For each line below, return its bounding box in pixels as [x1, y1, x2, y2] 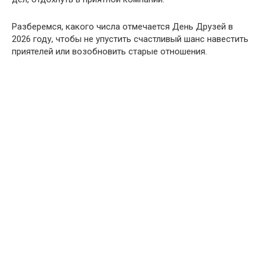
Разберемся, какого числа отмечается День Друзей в [12, 21, 233, 32]
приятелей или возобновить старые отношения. [12, 46, 207, 57]
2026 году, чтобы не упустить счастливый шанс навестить [12, 34, 248, 44]
